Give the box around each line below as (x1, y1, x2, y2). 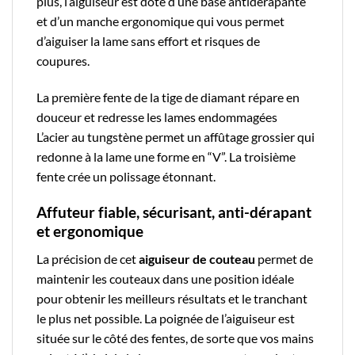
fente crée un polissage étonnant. (36, 169, 216, 185)
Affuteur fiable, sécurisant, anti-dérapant (36, 203, 311, 222)
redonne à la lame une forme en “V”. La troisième (36, 149, 296, 165)
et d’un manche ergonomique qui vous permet (36, 13, 284, 29)
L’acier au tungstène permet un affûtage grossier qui (36, 129, 315, 145)
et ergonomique (36, 222, 143, 241)
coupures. (36, 53, 94, 69)
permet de (255, 250, 313, 266)
